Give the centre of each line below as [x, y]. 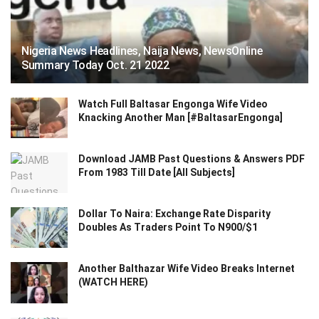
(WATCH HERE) [113, 282]
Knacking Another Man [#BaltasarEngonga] [181, 117]
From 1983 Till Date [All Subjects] [157, 173]
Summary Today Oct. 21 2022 [95, 65]
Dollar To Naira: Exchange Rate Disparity [174, 214]
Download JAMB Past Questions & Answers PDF [192, 159]
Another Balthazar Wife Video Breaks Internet [187, 269]
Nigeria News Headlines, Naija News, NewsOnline [142, 51]
